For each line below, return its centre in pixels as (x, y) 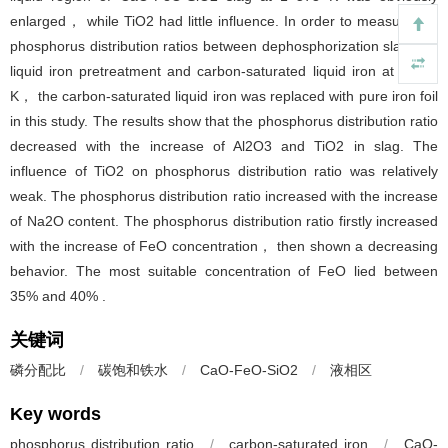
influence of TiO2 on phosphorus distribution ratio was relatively (224, 171)
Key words (55, 414)
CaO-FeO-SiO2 (249, 370)
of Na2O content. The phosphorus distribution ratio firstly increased (224, 221)
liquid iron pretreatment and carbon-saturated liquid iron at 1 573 (224, 71)
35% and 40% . (58, 296)
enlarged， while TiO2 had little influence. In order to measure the (224, 21)
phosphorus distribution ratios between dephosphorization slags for (224, 46)
